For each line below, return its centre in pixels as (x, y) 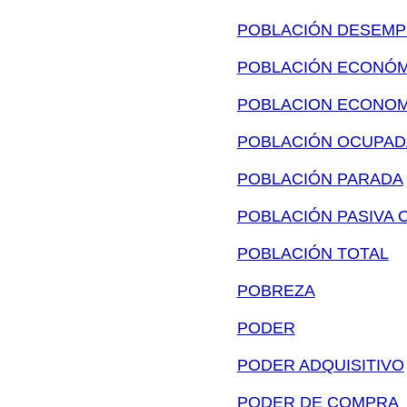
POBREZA (276, 290)
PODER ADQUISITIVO (320, 365)
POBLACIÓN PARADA (320, 179)
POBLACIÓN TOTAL (313, 253)
